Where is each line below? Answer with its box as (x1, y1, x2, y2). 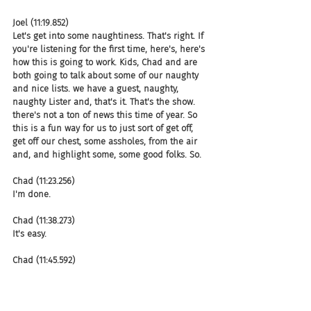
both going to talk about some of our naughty (12, 69, 201, 81)
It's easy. (12, 228, 47, 239)
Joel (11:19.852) (12, 17, 68, 28)
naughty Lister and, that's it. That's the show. (12, 96, 198, 107)
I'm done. (12, 188, 51, 199)
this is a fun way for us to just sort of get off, (12, 122, 196, 133)
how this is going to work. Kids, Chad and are (12, 56, 200, 67)
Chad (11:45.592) (12, 254, 75, 265)
